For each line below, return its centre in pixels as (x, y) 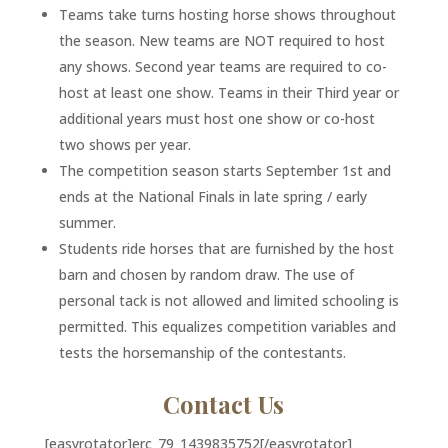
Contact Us (224, 404)
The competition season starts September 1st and (224, 171)
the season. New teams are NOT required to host (221, 41)
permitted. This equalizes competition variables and (227, 327)
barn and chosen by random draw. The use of (206, 275)
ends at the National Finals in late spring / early (212, 197)
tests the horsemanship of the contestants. (202, 353)
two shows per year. (124, 145)
